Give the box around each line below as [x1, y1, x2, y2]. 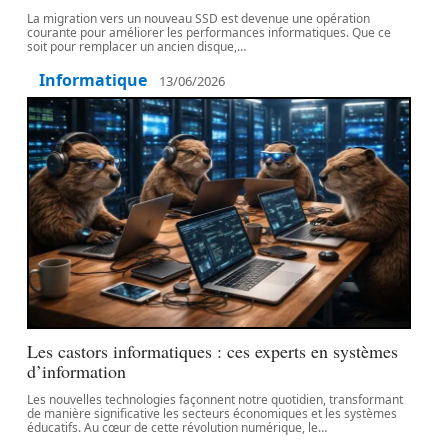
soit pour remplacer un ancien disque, [27, 38, 238, 55]
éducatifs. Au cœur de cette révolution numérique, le [27, 419, 319, 436]
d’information [27, 359, 127, 383]
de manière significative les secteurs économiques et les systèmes [27, 405, 398, 422]
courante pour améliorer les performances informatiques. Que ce [27, 24, 392, 41]
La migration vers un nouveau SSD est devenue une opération [27, 10, 371, 27]
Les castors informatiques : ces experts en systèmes [27, 339, 399, 363]
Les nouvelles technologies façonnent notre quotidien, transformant [27, 391, 404, 408]
